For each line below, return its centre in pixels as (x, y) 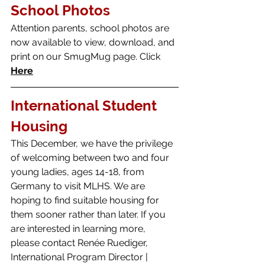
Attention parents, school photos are (91, 28)
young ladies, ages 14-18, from (79, 172)
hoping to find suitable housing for (86, 200)
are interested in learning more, (79, 228)
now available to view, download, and (94, 42)
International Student (85, 105)
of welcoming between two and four (91, 157)
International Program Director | (80, 257)
